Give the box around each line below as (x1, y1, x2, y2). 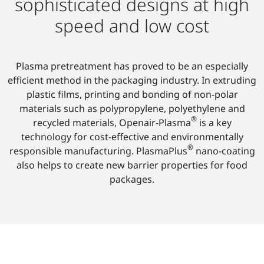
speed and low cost (55, 14, 209, 38)
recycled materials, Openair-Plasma (32, 116, 191, 130)
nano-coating (193, 144, 255, 158)
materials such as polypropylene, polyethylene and (19, 102, 245, 115)
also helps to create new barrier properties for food (16, 159, 247, 172)
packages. (110, 173, 154, 186)
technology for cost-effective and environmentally (21, 130, 243, 144)
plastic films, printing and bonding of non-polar (26, 88, 238, 101)
